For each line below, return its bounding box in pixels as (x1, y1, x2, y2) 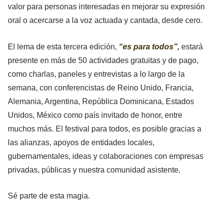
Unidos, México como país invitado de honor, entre (8, 110, 182, 119)
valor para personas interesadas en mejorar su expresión (8, 2, 205, 11)
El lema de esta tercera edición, (8, 42, 119, 51)
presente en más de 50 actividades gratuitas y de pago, (8, 56, 198, 65)
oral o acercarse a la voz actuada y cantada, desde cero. (8, 16, 202, 24)
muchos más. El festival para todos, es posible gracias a (8, 124, 201, 133)
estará (179, 42, 203, 51)
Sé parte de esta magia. (8, 192, 90, 200)
